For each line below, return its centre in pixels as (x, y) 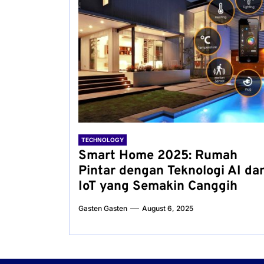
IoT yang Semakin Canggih (158, 187)
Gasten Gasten (103, 208)
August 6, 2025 (168, 208)
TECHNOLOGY (103, 140)
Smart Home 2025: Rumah (158, 156)
